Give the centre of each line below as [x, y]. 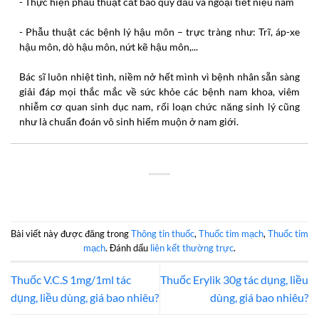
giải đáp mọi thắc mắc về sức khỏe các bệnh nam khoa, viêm [159, 91]
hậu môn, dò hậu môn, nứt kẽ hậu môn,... [109, 46]
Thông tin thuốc [163, 233]
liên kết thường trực [192, 247]
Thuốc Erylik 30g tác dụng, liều [234, 279]
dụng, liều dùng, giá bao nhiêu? [85, 297]
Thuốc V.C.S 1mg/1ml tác [71, 279]
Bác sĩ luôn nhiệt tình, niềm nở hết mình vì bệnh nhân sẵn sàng [159, 76]
